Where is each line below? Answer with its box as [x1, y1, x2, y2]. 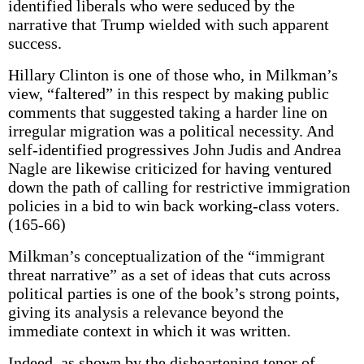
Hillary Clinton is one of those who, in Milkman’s [7, 66, 338, 84]
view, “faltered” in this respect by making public [7, 84, 329, 102]
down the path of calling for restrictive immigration [7, 178, 350, 196]
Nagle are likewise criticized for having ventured [7, 159, 331, 177]
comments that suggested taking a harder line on [7, 103, 327, 121]
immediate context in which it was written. [7, 322, 291, 340]
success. [7, 34, 62, 52]
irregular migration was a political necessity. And [7, 122, 334, 140]
